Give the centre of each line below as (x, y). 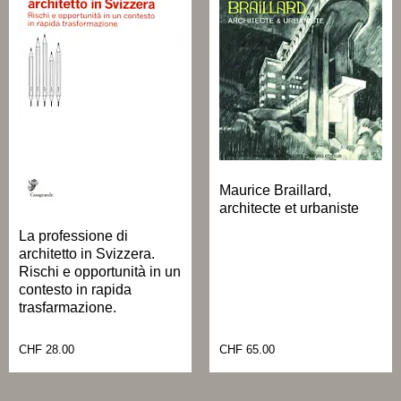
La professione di (73, 235)
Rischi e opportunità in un (100, 271)
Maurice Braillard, (275, 190)
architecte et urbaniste (289, 208)
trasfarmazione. (68, 307)
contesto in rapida (75, 289)
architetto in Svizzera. (87, 253)
